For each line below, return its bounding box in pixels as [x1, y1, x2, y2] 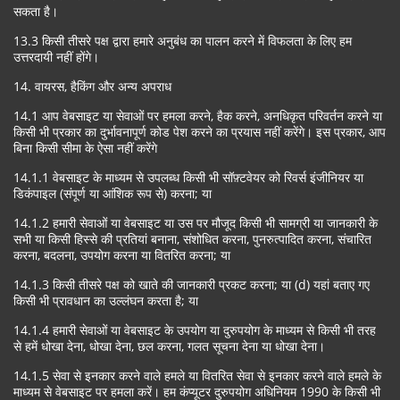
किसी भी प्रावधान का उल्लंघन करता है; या [13, 292, 198, 309]
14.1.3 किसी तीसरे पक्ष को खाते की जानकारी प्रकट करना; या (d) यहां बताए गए [13, 276, 370, 293]
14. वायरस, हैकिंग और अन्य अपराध [13, 78, 171, 95]
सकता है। [13, 3, 58, 20]
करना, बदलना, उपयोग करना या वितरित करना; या [13, 246, 230, 263]
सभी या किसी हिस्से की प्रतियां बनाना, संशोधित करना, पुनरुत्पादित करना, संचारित [13, 230, 371, 247]
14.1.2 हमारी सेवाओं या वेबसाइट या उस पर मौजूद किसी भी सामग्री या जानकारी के [13, 214, 378, 231]
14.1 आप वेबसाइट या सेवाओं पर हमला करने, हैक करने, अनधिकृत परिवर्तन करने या [13, 107, 382, 124]
